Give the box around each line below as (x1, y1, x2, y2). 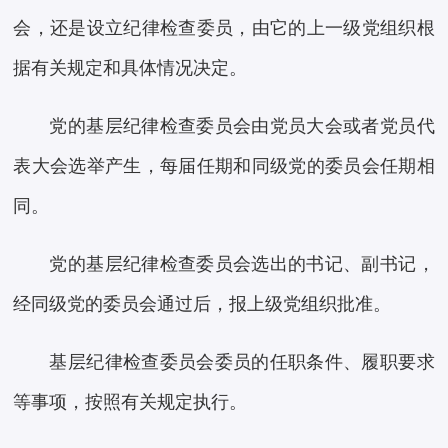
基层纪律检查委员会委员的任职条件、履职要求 (49, 352, 435, 373)
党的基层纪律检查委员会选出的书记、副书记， (49, 254, 435, 275)
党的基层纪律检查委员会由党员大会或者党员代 (49, 116, 435, 137)
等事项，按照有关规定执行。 (13, 392, 248, 413)
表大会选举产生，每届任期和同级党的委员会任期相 (13, 156, 435, 177)
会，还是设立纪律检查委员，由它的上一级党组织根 (13, 18, 435, 39)
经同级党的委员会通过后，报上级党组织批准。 (13, 294, 392, 315)
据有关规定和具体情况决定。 (13, 58, 248, 79)
